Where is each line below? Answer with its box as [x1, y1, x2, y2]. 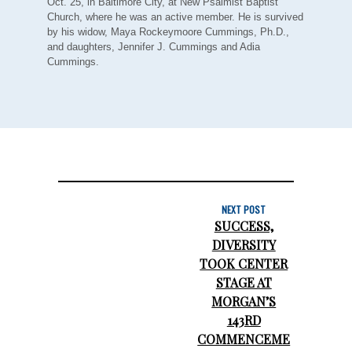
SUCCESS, [214, 217, 273, 234]
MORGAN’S [211, 292, 277, 310]
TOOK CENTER [200, 255, 288, 272]
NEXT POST [222, 202, 266, 216]
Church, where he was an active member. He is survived [47, 11, 303, 24]
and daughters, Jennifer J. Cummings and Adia [47, 41, 260, 53]
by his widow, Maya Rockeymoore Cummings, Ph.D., [47, 26, 289, 38]
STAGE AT [215, 273, 272, 291]
